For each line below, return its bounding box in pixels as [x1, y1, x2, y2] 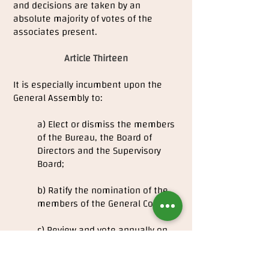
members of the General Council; [37, 195, 175, 213]
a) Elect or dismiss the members [37, 115, 175, 133]
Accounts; [37, 247, 77, 265]
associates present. [13, 23, 97, 41]
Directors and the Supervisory [37, 142, 161, 160]
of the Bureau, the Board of [37, 128, 152, 147]
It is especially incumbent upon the [13, 76, 162, 94]
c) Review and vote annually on [37, 221, 168, 239]
